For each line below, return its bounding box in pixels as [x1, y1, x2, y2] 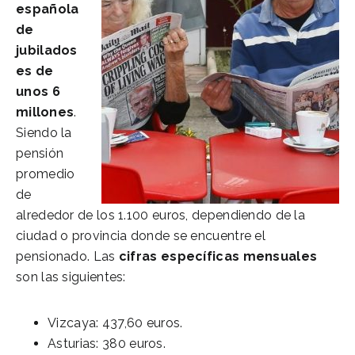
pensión [16, 145, 64, 161]
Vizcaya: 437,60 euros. [48, 315, 183, 330]
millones [16, 104, 74, 120]
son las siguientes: [16, 269, 126, 284]
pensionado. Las [16, 248, 119, 264]
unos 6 [16, 83, 60, 99]
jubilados [16, 42, 78, 58]
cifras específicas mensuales [118, 248, 318, 264]
